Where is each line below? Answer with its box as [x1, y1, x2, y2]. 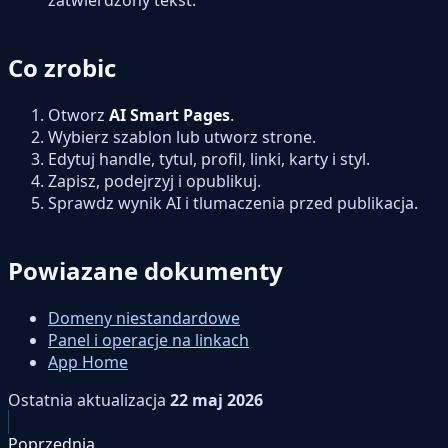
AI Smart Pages [109, 103, 230, 126]
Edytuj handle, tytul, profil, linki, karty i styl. [48, 147, 370, 170]
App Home [48, 350, 128, 373]
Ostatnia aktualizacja [8, 388, 166, 411]
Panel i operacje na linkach [48, 328, 249, 351]
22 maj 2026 [170, 388, 263, 411]
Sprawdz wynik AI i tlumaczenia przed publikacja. [48, 191, 418, 214]
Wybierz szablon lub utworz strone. [48, 125, 316, 148]
